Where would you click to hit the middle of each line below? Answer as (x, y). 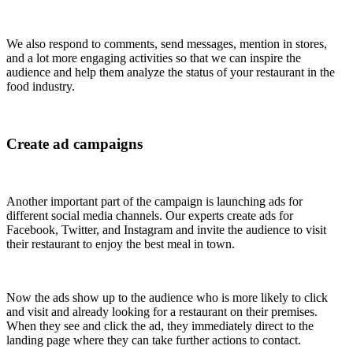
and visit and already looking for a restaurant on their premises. (162, 311)
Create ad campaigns (74, 143)
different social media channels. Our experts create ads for (150, 215)
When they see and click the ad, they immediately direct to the (160, 325)
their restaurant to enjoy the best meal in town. (121, 243)
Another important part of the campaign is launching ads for (154, 201)
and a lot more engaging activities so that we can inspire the (154, 58)
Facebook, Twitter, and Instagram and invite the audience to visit (166, 229)
